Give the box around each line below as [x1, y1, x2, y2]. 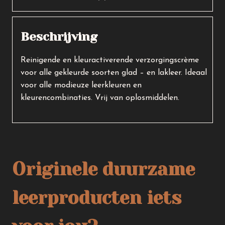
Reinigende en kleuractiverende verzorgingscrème [21, 56, 199, 64]
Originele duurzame [12, 158, 195, 180]
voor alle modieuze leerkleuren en [21, 81, 142, 89]
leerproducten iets [12, 187, 181, 208]
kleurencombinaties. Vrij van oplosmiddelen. [21, 93, 179, 102]
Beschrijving [21, 29, 97, 44]
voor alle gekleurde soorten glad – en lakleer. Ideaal [21, 68, 207, 77]
